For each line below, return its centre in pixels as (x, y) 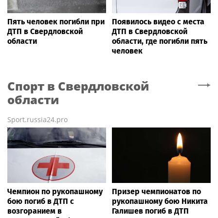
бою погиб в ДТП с (41, 201)
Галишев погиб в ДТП (150, 211)
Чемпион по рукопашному (55, 192)
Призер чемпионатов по (156, 192)
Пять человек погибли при (56, 22)
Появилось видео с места (158, 22)
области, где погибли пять (160, 41)
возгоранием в (35, 211)
